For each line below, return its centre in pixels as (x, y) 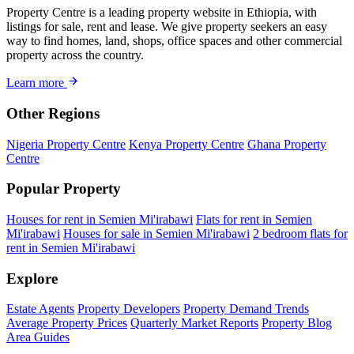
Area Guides (38, 337)
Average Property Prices (67, 323)
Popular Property (64, 189)
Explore (32, 278)
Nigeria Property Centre (66, 144)
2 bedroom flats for (300, 233)
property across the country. (75, 55)
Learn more (37, 83)
